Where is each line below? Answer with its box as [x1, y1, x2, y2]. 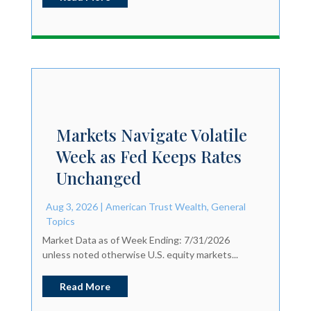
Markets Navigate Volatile [56, 123, 247, 146]
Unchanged [56, 166, 141, 189]
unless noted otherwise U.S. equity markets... [42, 248, 238, 260]
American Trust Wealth [105, 200, 207, 212]
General [210, 200, 246, 212]
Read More [59, 280, 110, 292]
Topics [45, 215, 75, 227]
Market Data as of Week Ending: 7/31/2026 [42, 233, 230, 246]
